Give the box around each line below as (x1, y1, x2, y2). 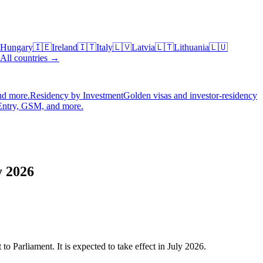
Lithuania (174, 42, 209, 52)
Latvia (131, 42, 155, 52)
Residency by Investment (30, 90, 123, 100)
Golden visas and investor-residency (123, 90, 257, 100)
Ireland (52, 42, 77, 52)
